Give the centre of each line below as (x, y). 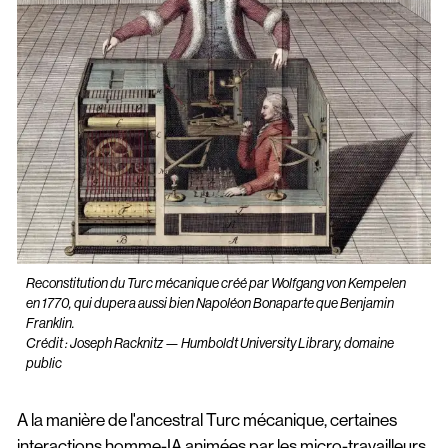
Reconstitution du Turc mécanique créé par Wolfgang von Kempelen (217, 282)
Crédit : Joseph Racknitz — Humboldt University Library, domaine (210, 342)
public (45, 362)
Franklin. (51, 322)
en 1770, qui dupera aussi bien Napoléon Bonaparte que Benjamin (210, 302)
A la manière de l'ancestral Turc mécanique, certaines (207, 420)
